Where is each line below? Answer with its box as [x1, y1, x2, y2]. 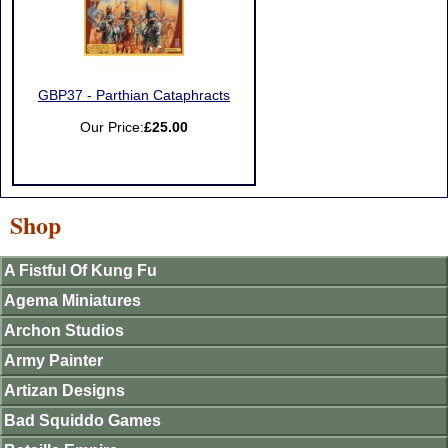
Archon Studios [4, 322, 124, 339]
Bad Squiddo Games [4, 412, 161, 429]
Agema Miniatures [4, 292, 141, 309]
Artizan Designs [4, 382, 125, 399]
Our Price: [80, 120, 144, 135]
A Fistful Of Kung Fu [4, 262, 157, 279]
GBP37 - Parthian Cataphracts [38, 88, 230, 103]
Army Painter [4, 352, 103, 369]
